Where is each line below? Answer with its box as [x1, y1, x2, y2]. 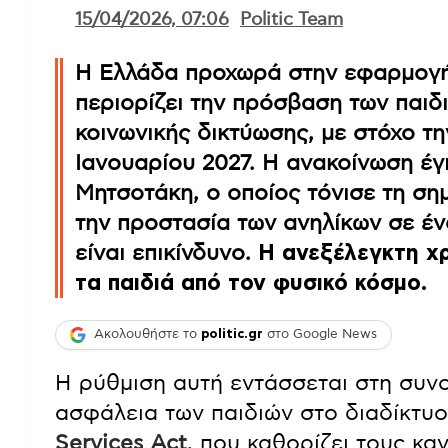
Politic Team [240, 10, 343, 29]
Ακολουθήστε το [94, 328, 201, 342]
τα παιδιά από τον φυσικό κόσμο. [75, 271, 427, 294]
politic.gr [201, 328, 263, 342]
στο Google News [263, 328, 377, 342]
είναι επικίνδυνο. [75, 241, 258, 264]
